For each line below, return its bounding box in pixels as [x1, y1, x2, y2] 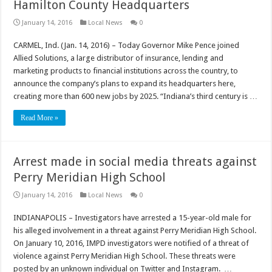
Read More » [21, 113, 59, 122]
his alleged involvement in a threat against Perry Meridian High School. [13, 225, 257, 235]
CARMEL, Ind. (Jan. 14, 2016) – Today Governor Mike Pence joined [13, 40, 240, 50]
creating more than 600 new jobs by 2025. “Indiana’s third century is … [13, 91, 258, 101]
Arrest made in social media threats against [13, 154, 257, 169]
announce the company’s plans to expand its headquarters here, [13, 78, 236, 88]
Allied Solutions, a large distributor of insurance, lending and [13, 53, 224, 63]
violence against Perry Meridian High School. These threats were [13, 251, 236, 260]
